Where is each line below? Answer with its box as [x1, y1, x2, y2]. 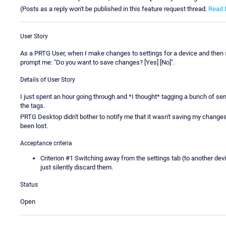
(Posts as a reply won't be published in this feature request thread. [20, 5, 208, 13]
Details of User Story [20, 76, 75, 84]
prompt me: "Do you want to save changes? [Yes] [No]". [20, 59, 175, 67]
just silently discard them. [40, 163, 113, 172]
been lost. [20, 122, 48, 130]
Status [20, 181, 38, 189]
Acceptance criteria [20, 140, 72, 147]
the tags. [20, 102, 45, 110]
